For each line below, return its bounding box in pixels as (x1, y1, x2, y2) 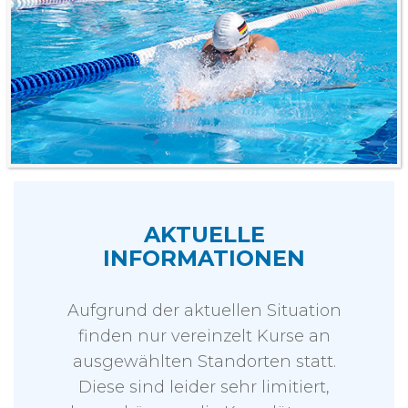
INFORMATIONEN (103, 245, 305, 272)
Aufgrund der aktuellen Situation (66, 301, 342, 321)
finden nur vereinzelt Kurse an (77, 326, 331, 347)
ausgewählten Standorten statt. (72, 352, 336, 372)
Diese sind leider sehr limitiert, (78, 377, 330, 398)
